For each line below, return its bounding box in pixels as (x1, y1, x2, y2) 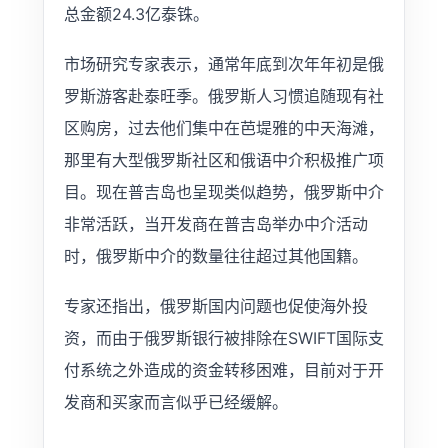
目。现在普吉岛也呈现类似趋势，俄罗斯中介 (63, 182, 384, 203)
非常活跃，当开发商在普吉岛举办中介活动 (63, 214, 368, 235)
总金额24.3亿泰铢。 (63, 4, 209, 25)
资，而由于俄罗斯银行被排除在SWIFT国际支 (63, 328, 384, 349)
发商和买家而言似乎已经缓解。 (63, 392, 288, 413)
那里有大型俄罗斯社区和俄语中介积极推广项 (63, 150, 384, 171)
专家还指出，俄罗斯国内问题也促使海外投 (63, 296, 368, 317)
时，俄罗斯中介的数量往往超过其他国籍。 (63, 246, 368, 267)
